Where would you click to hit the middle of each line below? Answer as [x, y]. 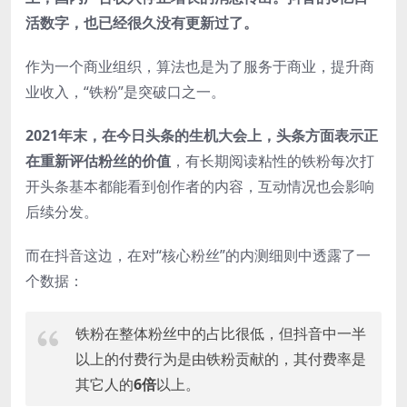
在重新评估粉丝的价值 [98, 160]
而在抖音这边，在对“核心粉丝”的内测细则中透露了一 [198, 255]
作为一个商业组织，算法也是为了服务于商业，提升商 [200, 66]
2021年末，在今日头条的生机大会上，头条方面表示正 [202, 135]
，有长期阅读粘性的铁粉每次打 [273, 160]
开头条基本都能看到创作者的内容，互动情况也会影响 [200, 186]
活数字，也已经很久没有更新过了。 [142, 22]
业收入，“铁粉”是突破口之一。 [125, 91]
